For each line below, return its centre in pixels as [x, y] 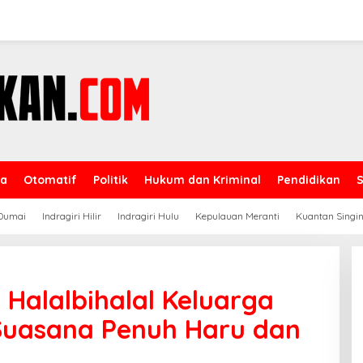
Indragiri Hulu [148, 216]
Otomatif [50, 180]
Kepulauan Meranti [237, 216]
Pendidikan [309, 180]
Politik [111, 180]
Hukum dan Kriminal [203, 180]
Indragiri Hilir [72, 216]
